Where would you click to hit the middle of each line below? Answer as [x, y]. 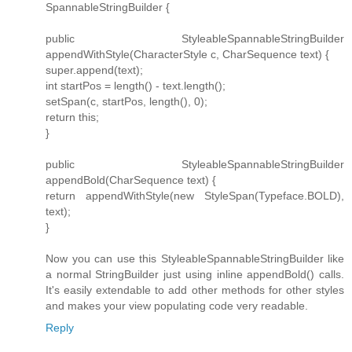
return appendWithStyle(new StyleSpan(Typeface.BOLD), [195, 195]
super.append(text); [94, 70]
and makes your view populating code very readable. [177, 305]
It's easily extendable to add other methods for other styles [195, 290]
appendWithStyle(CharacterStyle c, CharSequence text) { [187, 54]
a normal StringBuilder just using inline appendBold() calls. [195, 274]
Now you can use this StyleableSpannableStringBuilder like [195, 258]
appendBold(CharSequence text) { [131, 180]
